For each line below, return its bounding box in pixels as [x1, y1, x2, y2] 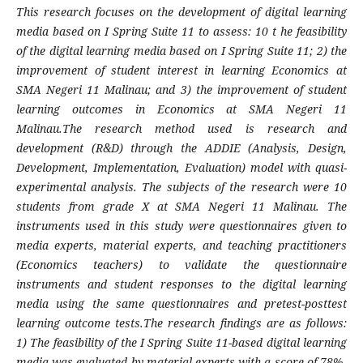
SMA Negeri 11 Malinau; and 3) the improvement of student [15, 82, 348, 98]
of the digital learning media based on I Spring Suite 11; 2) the [15, 43, 348, 59]
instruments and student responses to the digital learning [15, 276, 348, 293]
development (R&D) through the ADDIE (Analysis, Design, [15, 140, 348, 156]
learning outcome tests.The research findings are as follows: [15, 315, 348, 331]
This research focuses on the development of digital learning [15, 4, 348, 20]
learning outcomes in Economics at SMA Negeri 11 [15, 101, 348, 117]
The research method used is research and [62, 121, 348, 137]
